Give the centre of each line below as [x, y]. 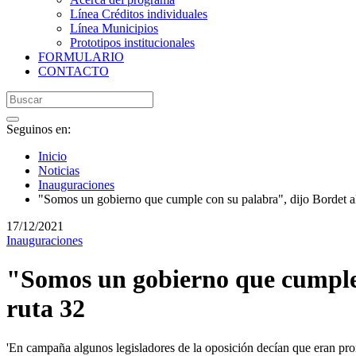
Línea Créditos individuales [139, 14]
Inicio [52, 156]
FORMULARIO [81, 57]
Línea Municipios [114, 28]
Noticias [59, 170]
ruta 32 [46, 309]
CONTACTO [74, 71]
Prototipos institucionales [132, 43]
